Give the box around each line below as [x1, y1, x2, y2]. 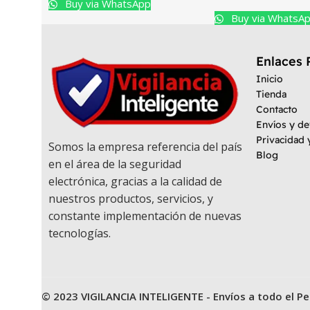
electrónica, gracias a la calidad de [48, 174, 222, 190]
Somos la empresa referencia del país [48, 139, 242, 155]
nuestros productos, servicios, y [48, 191, 213, 207]
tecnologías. [48, 226, 111, 241]
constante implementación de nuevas [48, 208, 241, 224]
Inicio [256, 73, 283, 86]
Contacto [256, 103, 298, 116]
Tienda [256, 88, 286, 101]
